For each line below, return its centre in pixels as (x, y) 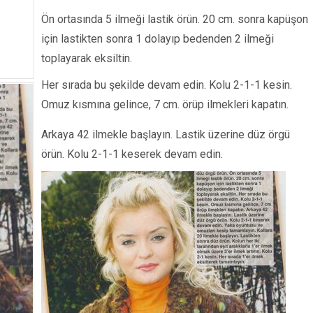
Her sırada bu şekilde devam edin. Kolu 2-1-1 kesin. (166, 85)
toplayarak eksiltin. (86, 58)
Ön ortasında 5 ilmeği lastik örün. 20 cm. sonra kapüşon (174, 19)
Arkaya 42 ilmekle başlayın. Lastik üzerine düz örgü (165, 134)
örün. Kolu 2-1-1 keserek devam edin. (132, 154)
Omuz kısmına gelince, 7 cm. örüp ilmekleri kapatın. (165, 104)
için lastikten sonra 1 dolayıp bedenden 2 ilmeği (157, 39)
